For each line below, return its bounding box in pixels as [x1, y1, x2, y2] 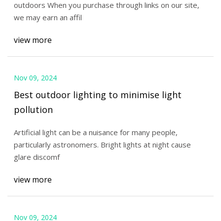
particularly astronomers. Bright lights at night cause [13, 140, 191, 150]
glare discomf [13, 152, 60, 162]
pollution [13, 103, 53, 115]
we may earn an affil [13, 12, 82, 23]
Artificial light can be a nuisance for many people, [13, 127, 178, 138]
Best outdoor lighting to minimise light [13, 88, 182, 101]
